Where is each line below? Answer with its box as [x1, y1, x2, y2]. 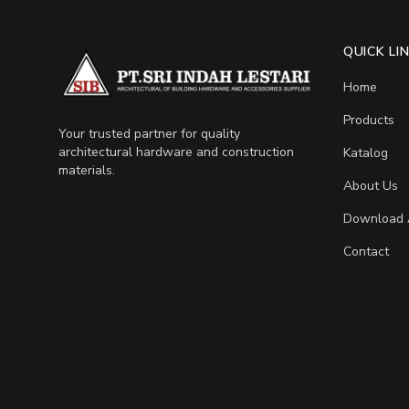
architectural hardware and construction [58, 142, 294, 161]
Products [343, 111, 394, 129]
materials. [58, 161, 115, 179]
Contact [343, 243, 389, 260]
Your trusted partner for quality [58, 124, 240, 142]
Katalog [343, 144, 388, 162]
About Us [343, 177, 398, 194]
